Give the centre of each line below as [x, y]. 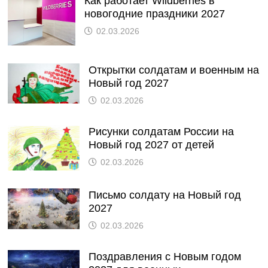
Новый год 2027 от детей [151, 144]
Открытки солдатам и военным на [173, 70]
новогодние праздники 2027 [154, 14]
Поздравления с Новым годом [165, 256]
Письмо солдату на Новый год [165, 195]
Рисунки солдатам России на [161, 131]
